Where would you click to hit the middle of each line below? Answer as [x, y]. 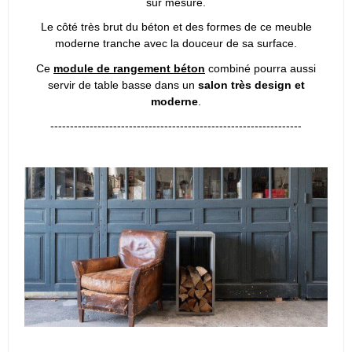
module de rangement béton [129, 68]
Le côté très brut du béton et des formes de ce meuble [176, 27]
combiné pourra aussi [260, 68]
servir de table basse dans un [123, 84]
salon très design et [251, 84]
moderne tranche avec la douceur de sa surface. [176, 44]
